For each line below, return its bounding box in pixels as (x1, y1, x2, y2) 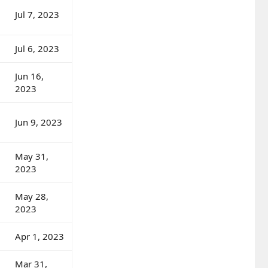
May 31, (15, 150, 48, 162)
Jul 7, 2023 (15, 8, 59, 20)
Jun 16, (15, 69, 44, 82)
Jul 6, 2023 (15, 42, 59, 54)
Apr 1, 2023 (15, 230, 64, 242)
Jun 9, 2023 (15, 115, 62, 128)
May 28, (15, 190, 48, 202)
